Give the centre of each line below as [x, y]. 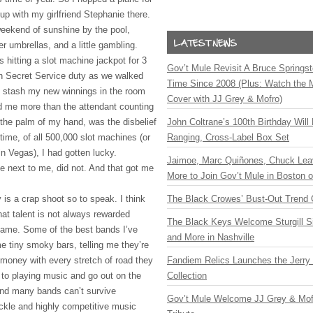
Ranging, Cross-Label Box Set [228, 137]
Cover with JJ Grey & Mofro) [225, 99]
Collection [187, 276]
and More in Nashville [211, 237]
